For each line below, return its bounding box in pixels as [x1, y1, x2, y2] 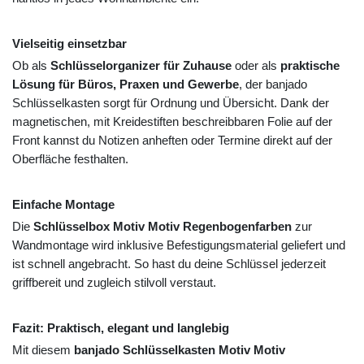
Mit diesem [12, 343, 74, 357]
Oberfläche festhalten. [12, 152, 128, 167]
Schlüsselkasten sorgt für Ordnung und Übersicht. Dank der [12, 96, 329, 110]
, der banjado [239, 77, 307, 92]
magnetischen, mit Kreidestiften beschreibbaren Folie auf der [12, 115, 332, 129]
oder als [232, 58, 280, 73]
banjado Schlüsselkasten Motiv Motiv [74, 343, 285, 357]
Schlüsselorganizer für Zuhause [50, 58, 232, 73]
